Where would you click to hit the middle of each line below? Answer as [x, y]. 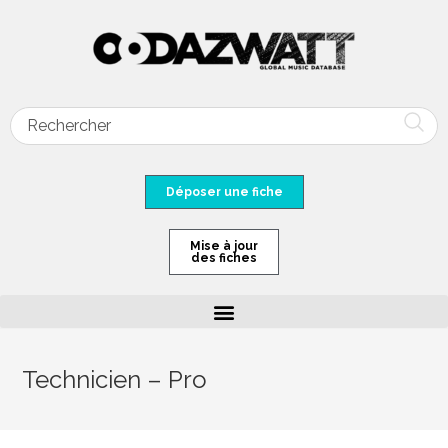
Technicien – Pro [115, 379]
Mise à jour [224, 246]
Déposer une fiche [224, 192]
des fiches [224, 258]
